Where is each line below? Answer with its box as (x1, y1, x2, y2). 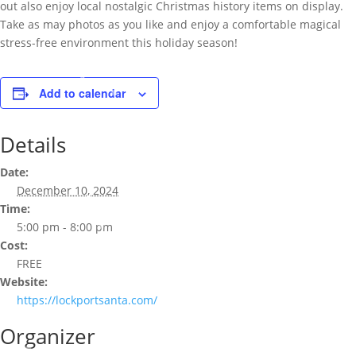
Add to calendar (39, 85, 126, 101)
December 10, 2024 (17, 183, 118, 198)
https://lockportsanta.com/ (17, 292, 157, 308)
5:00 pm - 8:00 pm (17, 219, 113, 234)
